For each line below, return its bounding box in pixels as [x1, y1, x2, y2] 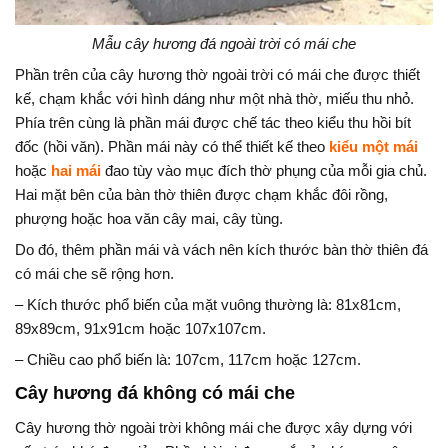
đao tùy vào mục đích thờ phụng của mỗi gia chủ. [105, 161, 427, 179]
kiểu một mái [329, 137, 418, 155]
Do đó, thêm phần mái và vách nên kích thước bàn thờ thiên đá [15, 240, 428, 258]
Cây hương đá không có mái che [15, 382, 295, 403]
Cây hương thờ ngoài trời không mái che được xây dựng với [15, 418, 412, 436]
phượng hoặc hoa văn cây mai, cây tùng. [15, 209, 283, 227]
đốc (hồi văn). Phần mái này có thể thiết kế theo [15, 137, 329, 155]
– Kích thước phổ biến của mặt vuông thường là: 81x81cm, [15, 295, 401, 313]
